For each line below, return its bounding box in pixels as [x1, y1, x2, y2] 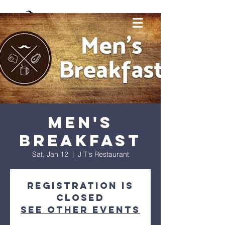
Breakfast [19, 131, 142, 151]
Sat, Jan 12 [32, 150, 68, 159]
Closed [56, 192, 104, 203]
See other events [21, 204, 140, 215]
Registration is [27, 180, 134, 191]
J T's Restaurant [77, 150, 129, 159]
